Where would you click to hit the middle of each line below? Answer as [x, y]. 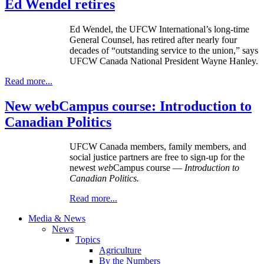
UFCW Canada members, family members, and [158, 147]
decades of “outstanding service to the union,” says [164, 50]
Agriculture [120, 250]
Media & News [57, 219]
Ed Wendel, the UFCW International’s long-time [159, 29]
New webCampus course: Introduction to [128, 106]
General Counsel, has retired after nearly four [153, 39]
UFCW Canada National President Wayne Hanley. [164, 61]
